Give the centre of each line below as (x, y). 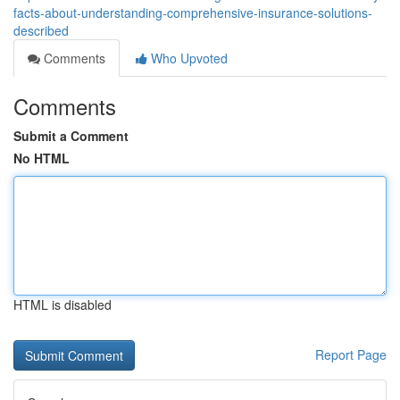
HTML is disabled (62, 304)
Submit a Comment (71, 136)
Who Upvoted (187, 58)
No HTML (42, 158)
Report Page (351, 354)
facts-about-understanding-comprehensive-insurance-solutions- (193, 12)
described (41, 30)
